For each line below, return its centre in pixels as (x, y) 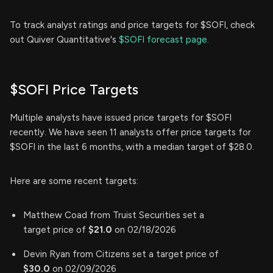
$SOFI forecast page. (164, 39)
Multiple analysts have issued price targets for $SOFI (121, 117)
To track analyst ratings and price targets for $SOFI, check (132, 25)
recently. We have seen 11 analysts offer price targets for (130, 132)
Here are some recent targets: (74, 181)
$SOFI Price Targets (74, 89)
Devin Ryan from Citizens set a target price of (121, 254)
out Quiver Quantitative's (64, 39)
